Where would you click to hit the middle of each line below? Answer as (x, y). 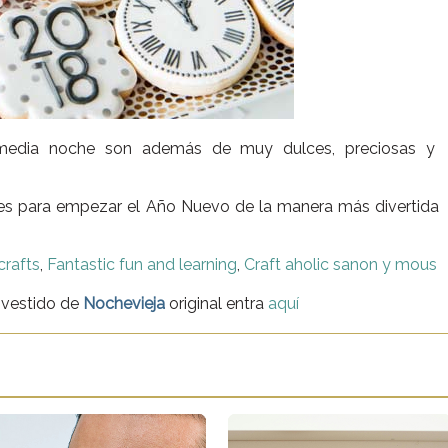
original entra (218, 303)
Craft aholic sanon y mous (340, 264)
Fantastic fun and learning (142, 264)
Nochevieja (124, 303)
